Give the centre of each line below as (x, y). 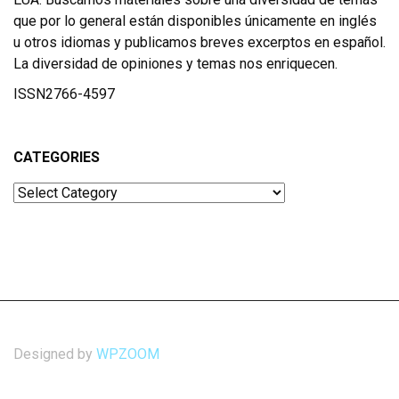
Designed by (55, 354)
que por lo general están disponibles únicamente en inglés (195, 21)
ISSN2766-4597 (64, 94)
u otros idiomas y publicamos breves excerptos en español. (199, 43)
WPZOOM (128, 354)
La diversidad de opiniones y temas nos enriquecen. (175, 64)
